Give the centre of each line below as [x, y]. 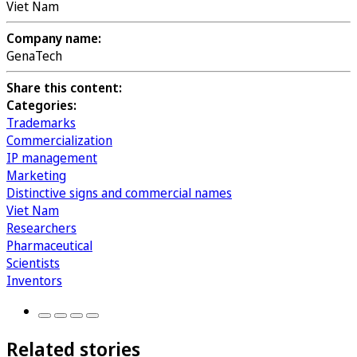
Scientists [33, 263]
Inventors [34, 281]
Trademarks [41, 123]
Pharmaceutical [49, 246]
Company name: [54, 39]
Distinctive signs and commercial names [119, 193]
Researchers [41, 228]
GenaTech [34, 56]
